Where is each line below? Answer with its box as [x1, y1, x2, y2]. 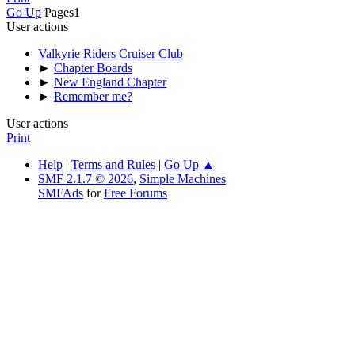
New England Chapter [54, 75, 166, 90]
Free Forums [104, 186, 167, 200]
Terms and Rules [71, 158, 155, 172]
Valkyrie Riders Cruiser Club [38, 47, 183, 61]
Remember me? [54, 90, 132, 104]
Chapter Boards [54, 61, 132, 75]
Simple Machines [139, 172, 226, 186]
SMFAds [38, 186, 83, 200]
